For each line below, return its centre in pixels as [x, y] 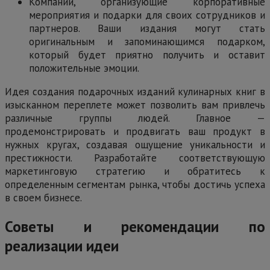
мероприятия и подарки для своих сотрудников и [147, 15]
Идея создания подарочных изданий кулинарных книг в [135, 91]
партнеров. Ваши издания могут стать [147, 28]
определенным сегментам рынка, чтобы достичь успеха [135, 184]
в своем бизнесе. [43, 197]
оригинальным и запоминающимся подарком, [147, 41]
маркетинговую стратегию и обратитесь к [135, 171]
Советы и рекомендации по [135, 226]
